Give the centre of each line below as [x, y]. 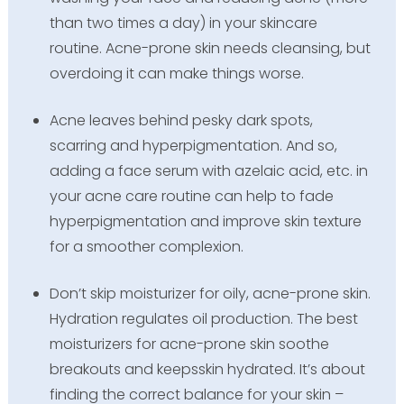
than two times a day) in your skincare [183, 23]
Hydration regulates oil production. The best [203, 319]
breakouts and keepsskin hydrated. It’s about [207, 370]
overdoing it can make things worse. [176, 74]
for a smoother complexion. [146, 247]
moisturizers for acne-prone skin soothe [189, 344]
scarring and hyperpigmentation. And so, [193, 146]
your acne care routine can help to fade [191, 197]
